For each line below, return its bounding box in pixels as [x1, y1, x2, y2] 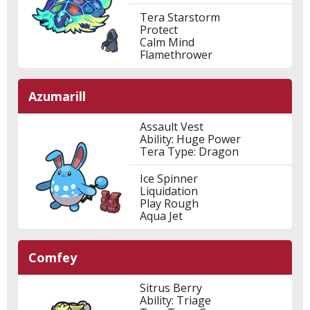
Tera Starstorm [139, 10, 220, 25]
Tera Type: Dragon [139, 144, 239, 159]
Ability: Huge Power [139, 131, 241, 147]
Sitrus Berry [139, 280, 202, 295]
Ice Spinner [139, 171, 198, 186]
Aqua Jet [139, 208, 183, 224]
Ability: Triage [139, 293, 211, 308]
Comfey [28, 249, 77, 266]
